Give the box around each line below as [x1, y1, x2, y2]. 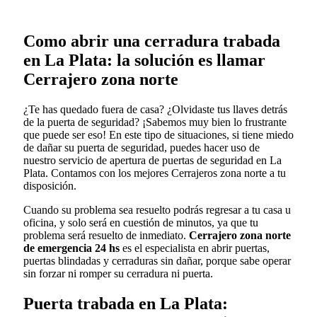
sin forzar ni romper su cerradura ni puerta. [23, 267, 213, 280]
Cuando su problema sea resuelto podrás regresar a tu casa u [23, 204, 291, 217]
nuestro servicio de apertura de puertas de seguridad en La [23, 154, 282, 167]
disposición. [23, 180, 76, 192]
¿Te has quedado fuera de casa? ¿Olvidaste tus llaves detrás [23, 103, 287, 116]
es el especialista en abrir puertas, [120, 242, 270, 255]
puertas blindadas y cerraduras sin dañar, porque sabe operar [23, 255, 291, 267]
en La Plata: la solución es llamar [23, 51, 265, 70]
